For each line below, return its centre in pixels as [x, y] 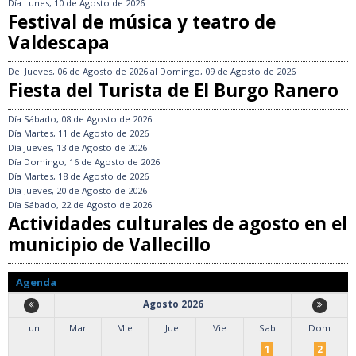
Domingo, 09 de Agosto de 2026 [228, 71]
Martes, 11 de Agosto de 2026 [86, 133]
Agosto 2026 [173, 304]
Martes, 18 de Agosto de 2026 [86, 176]
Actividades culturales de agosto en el [178, 223]
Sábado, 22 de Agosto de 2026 [88, 204]
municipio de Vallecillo [109, 244]
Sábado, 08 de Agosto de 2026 [88, 118]
